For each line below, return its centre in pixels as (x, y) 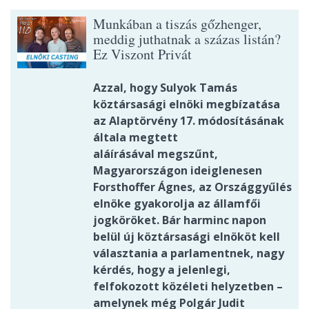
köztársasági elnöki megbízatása (187, 104)
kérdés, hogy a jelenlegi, (162, 270)
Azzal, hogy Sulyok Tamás (165, 88)
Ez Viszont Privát (142, 54)
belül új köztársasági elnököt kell (187, 237)
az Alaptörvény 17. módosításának (189, 121)
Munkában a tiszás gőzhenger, (177, 24)
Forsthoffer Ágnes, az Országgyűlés (192, 187)
